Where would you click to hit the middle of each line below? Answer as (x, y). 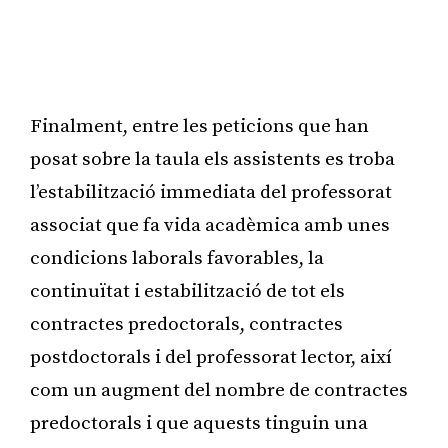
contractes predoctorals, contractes (186, 324)
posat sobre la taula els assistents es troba (212, 159)
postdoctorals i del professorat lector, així (211, 357)
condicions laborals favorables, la (177, 258)
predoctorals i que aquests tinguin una (199, 423)
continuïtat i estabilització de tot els (187, 291)
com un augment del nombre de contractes (219, 390)
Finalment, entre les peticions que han (199, 126)
